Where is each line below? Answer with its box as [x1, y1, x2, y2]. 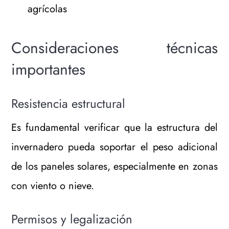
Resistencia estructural [11, 94, 126, 112]
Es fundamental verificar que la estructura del [11, 120, 218, 135]
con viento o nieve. [11, 178, 95, 193]
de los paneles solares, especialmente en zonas [11, 158, 218, 174]
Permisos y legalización [11, 210, 133, 228]
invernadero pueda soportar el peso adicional [11, 139, 218, 154]
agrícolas [28, 2, 67, 17]
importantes [11, 58, 86, 81]
